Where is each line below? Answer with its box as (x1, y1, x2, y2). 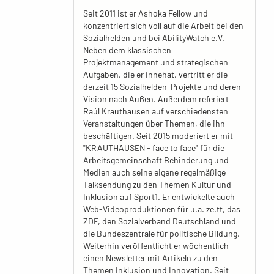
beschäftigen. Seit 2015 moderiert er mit (83, 130, 233, 141)
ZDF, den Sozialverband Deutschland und (83, 216, 236, 226)
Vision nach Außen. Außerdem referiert (83, 94, 229, 104)
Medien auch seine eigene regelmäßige (83, 167, 226, 177)
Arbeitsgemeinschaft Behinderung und (83, 155, 229, 165)
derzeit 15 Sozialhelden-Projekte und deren (83, 81, 241, 92)
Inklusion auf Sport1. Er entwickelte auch (83, 191, 235, 202)
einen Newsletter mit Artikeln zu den (83, 253, 218, 263)
